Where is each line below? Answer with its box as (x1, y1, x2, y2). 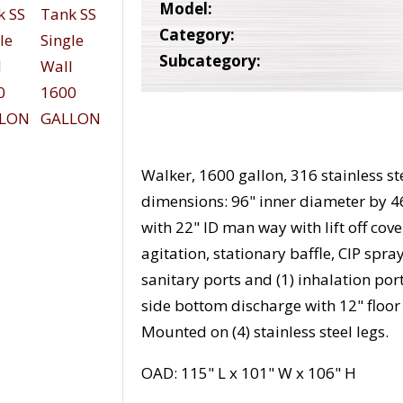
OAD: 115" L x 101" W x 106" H (141, 363, 357, 384)
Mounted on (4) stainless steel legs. (141, 321, 390, 343)
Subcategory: (159, 50, 262, 72)
